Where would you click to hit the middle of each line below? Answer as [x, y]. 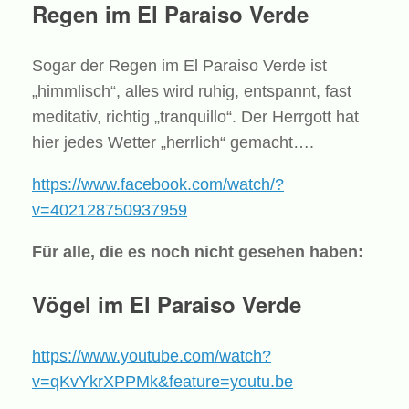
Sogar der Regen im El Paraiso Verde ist [179, 65]
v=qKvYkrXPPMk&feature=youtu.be [163, 381]
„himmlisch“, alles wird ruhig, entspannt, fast [192, 91]
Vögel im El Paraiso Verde [167, 304]
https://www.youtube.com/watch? [152, 356]
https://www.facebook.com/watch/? [158, 184]
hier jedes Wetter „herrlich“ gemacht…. [173, 142]
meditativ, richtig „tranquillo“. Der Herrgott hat [195, 116]
